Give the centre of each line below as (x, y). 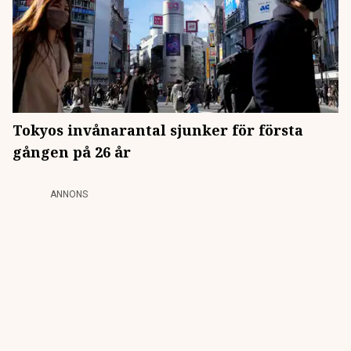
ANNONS (69, 194)
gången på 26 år (72, 152)
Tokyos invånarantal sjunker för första (158, 130)
